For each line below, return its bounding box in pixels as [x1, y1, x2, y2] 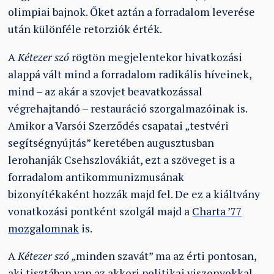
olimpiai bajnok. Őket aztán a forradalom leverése [8, 4, 256, 19]
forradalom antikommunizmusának [8, 169, 185, 184]
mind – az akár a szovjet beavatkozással [8, 84, 203, 98]
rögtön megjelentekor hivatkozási [69, 50, 243, 64]
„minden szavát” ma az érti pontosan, [69, 249, 257, 264]
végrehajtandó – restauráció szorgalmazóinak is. [8, 101, 248, 116]
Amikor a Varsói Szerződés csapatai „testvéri [8, 118, 229, 133]
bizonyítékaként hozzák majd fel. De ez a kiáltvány [8, 187, 261, 201]
